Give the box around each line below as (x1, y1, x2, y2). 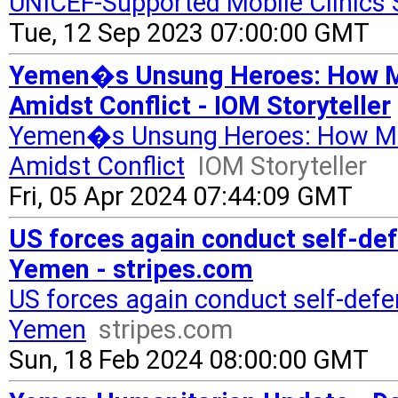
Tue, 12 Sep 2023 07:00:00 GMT (9, 18, 370, 48)
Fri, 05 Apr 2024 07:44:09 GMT (9, 181, 353, 211)
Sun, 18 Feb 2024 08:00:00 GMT (9, 345, 369, 375)
